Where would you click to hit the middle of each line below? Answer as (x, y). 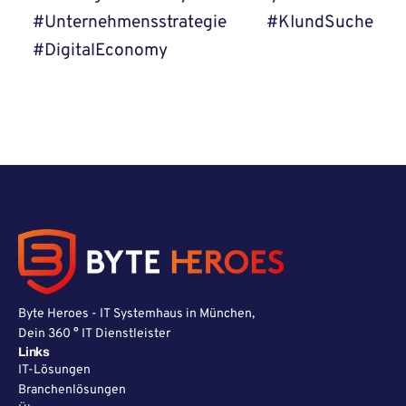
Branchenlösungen (72, 391)
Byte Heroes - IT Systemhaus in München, (136, 314)
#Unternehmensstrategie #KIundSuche (203, 23)
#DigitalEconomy (100, 51)
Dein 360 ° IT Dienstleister (94, 334)
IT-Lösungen (54, 371)
